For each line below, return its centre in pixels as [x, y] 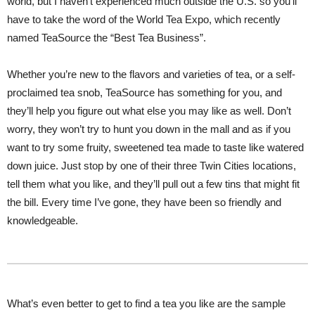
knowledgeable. [43, 220]
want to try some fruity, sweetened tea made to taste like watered [155, 147]
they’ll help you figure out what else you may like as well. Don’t [149, 110]
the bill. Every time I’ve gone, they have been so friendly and [144, 202]
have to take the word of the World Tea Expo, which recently [144, 19]
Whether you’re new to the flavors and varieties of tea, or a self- [151, 74]
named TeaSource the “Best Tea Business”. [107, 37]
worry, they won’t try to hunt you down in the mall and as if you [149, 129]
